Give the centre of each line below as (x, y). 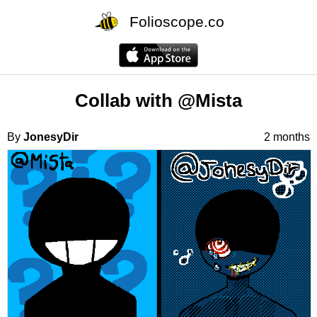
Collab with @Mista (158, 100)
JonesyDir (51, 137)
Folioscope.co (177, 21)
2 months (287, 137)
